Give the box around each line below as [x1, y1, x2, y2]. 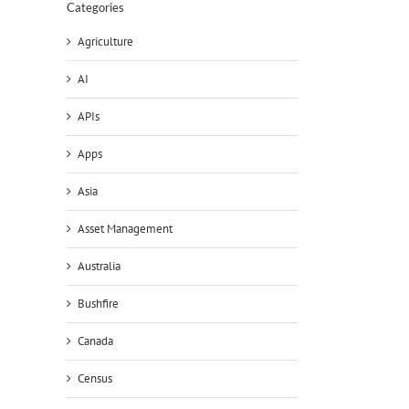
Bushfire [78, 295, 119, 311]
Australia [78, 257, 121, 274]
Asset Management [78, 220, 173, 236]
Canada [78, 332, 113, 349]
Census [78, 370, 112, 386]
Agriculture [78, 33, 133, 49]
